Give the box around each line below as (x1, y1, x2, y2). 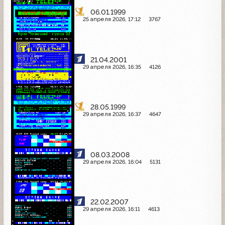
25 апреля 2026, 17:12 (82, 16, 141, 23)
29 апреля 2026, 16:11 (82, 206, 140, 213)
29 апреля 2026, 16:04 (82, 158, 142, 165)
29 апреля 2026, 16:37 (82, 111, 141, 118)
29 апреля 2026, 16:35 (82, 63, 141, 70)
